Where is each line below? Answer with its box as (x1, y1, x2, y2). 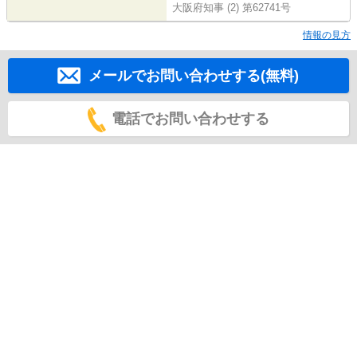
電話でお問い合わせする (112, 111, 269, 127)
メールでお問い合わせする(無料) (88, 68, 299, 84)
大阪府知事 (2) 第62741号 (172, 2, 291, 14)
